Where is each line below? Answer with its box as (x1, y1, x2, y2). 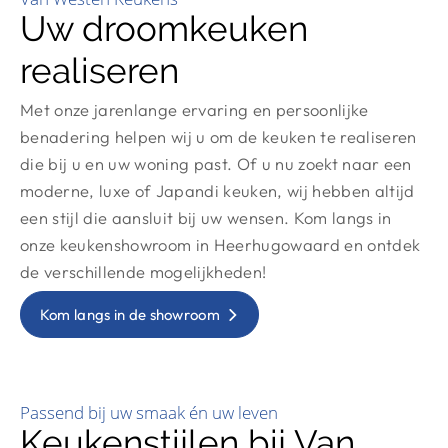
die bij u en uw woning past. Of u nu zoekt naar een (20, 153, 412, 174)
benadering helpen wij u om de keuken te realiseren (20, 126, 417, 147)
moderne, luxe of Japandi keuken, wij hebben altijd (20, 180, 415, 201)
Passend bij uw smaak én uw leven (20, 401, 278, 424)
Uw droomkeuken (20, 8, 308, 49)
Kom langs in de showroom (39, 305, 220, 324)
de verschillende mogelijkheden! (20, 261, 267, 282)
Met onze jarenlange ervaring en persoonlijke (20, 99, 369, 120)
